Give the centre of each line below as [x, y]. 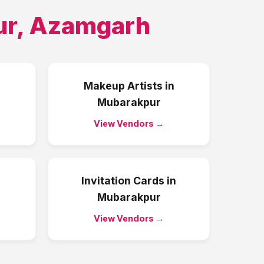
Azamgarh [89, 26]
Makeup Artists [123, 86]
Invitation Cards [123, 181]
